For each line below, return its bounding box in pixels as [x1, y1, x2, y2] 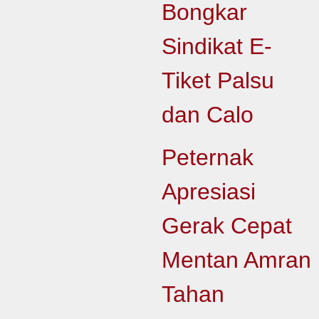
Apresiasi [161, 179, 256, 204]
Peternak [161, 145, 253, 170]
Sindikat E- [161, 33, 272, 59]
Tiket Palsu [161, 68, 274, 93]
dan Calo [161, 102, 253, 127]
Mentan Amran [161, 247, 311, 273]
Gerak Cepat [161, 213, 292, 239]
